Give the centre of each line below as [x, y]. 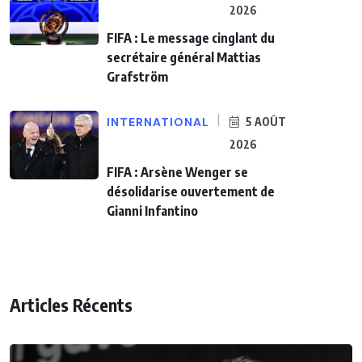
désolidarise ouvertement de [191, 191]
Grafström [137, 76]
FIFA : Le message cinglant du [191, 38]
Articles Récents [71, 304]
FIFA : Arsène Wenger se [177, 172]
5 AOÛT [265, 121]
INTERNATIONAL [158, 122]
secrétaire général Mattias [184, 57]
